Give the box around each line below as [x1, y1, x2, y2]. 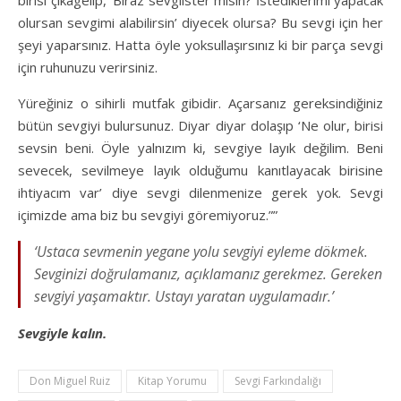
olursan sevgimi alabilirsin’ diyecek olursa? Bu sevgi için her [18, 13, 383, 31]
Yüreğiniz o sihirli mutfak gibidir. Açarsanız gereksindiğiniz [18, 93, 383, 112]
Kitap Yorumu [138, 372, 207, 388]
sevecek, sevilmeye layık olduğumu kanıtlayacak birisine [18, 160, 383, 179]
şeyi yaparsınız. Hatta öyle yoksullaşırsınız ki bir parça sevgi [18, 35, 383, 54]
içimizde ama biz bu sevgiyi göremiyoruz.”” [18, 205, 277, 224]
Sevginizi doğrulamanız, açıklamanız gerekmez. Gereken [34, 263, 382, 284]
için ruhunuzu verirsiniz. [18, 57, 158, 76]
